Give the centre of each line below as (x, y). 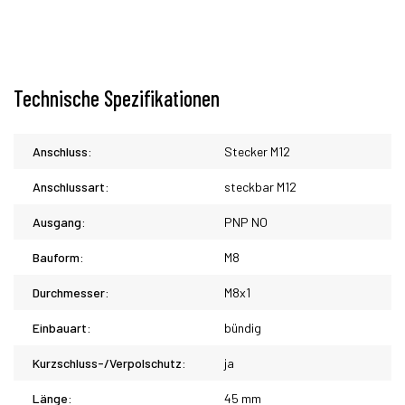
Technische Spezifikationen (117, 98)
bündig (243, 328)
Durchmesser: (71, 292)
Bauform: (58, 257)
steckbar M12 (260, 187)
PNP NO (246, 222)
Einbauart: (62, 328)
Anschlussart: (71, 187)
